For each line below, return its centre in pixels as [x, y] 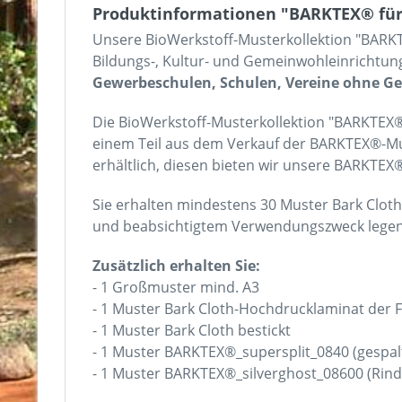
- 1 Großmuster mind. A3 [176, 287]
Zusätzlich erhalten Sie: [176, 266]
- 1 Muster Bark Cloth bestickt [192, 330]
